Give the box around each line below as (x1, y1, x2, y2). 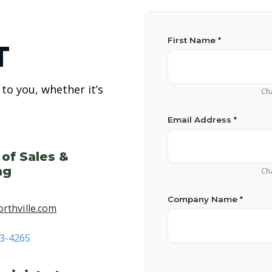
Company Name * (168, 194, 243, 204)
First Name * (168, 35, 221, 45)
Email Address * (168, 114, 237, 124)
